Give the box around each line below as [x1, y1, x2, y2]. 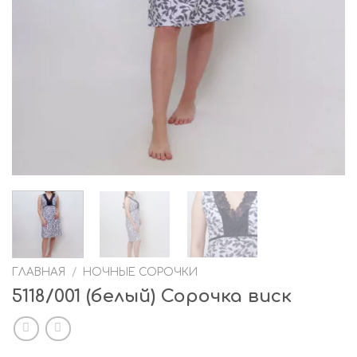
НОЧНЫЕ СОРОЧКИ [83, 266, 198, 279]
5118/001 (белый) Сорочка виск [12, 286, 292, 307]
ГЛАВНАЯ [12, 266, 65, 279]
